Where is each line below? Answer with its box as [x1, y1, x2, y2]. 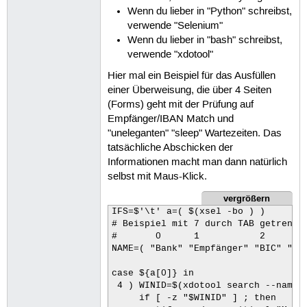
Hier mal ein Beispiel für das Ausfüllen [107, 69, 275, 82]
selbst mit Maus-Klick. [107, 170, 207, 183]
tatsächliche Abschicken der [107, 141, 233, 154]
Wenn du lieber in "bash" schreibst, [127, 34, 283, 47]
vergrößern [223, 192, 271, 205]
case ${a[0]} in [111, 269, 194, 279]
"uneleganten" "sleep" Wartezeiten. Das [107, 127, 282, 140]
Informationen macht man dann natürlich [107, 156, 287, 169]
